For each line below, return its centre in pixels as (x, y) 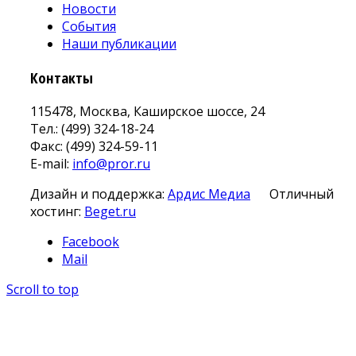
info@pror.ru (111, 163)
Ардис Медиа (209, 193)
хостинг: (57, 211)
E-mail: (51, 163)
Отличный (302, 193)
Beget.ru (110, 211)
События (89, 27)
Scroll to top (43, 289)
